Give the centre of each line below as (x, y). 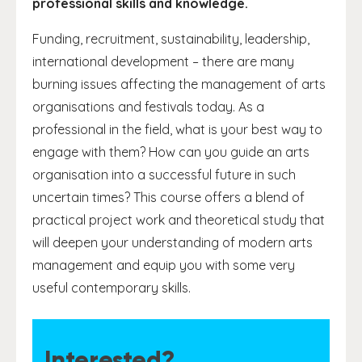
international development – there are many (163, 61)
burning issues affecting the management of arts (179, 84)
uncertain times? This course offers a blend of (168, 197)
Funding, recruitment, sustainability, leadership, (171, 39)
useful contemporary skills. (112, 288)
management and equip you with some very (164, 265)
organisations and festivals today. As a (148, 107)
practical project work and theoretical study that (179, 220)
